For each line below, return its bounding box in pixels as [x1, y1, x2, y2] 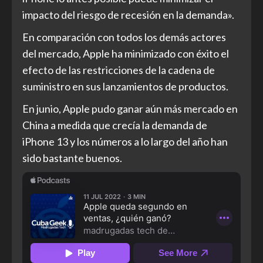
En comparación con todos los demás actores [22, 30, 226, 43]
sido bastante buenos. [22, 151, 122, 164]
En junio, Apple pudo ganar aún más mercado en [22, 102, 238, 115]
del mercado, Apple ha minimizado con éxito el [22, 46, 229, 60]
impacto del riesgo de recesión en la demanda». [22, 8, 234, 21]
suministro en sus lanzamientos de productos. [22, 79, 228, 93]
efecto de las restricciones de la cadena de [22, 63, 215, 76]
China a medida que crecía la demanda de [22, 118, 207, 131]
